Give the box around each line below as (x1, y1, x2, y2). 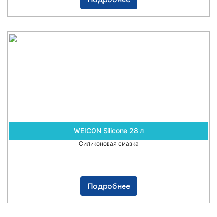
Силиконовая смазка (78, 140, 139, 148)
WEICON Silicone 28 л (73, 126, 144, 135)
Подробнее (87, 181, 130, 191)
